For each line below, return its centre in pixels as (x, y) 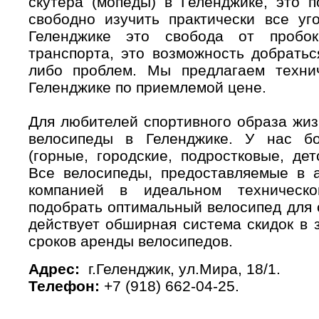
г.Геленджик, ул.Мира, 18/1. (180, 269)
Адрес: (54, 269)
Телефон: (66, 286)
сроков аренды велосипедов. (130, 241)
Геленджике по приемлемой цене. (147, 87)
